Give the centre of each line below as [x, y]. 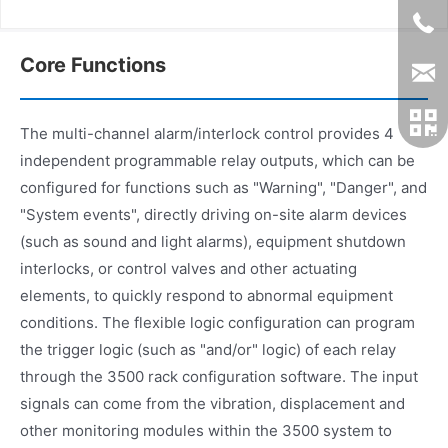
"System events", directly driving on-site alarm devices [213, 214]
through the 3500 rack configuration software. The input [219, 376]
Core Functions [93, 64]
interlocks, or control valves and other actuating [188, 268]
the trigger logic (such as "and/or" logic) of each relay [208, 349]
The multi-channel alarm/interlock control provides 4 [207, 133]
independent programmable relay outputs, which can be [217, 160]
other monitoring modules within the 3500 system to [206, 430]
